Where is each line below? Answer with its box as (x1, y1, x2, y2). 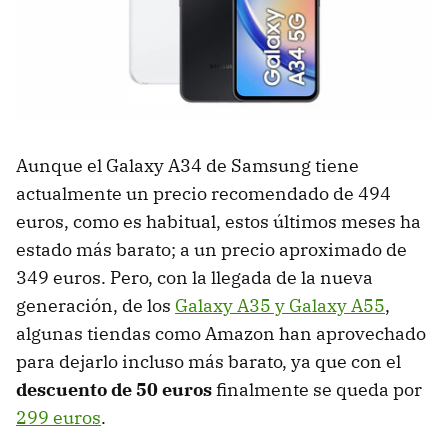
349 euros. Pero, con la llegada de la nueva (16, 266, 373, 290)
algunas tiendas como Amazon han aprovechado (16, 322, 426, 346)
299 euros (16, 406, 101, 430)
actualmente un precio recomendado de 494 (16, 182, 391, 206)
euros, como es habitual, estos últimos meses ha (16, 210, 421, 234)
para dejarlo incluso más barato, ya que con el (16, 350, 401, 374)
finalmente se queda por (212, 378, 422, 402)
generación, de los (16, 294, 175, 318)
